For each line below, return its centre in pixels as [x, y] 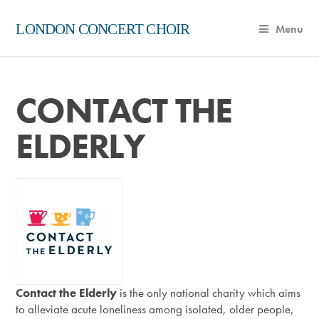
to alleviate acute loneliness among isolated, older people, [155, 310]
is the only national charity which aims [209, 293]
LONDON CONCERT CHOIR [103, 29]
